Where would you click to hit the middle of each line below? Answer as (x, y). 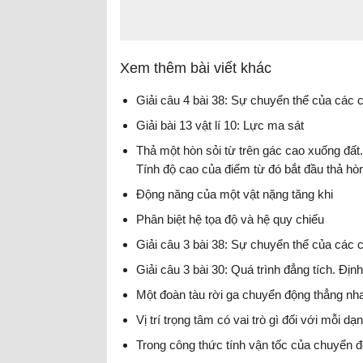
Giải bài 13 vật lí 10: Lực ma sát (220, 125)
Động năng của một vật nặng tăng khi (235, 194)
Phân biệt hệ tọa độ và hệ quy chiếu (230, 219)
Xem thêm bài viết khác (196, 68)
